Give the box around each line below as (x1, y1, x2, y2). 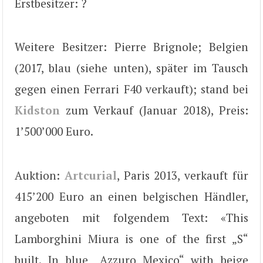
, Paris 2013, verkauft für (116, 167, 249, 183)
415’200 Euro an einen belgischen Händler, (15, 188, 248, 204)
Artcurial (64, 167, 117, 183)
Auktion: (15, 167, 65, 183)
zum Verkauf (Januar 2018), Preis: (60, 103, 248, 118)
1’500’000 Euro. (15, 124, 93, 139)
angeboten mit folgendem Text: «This (15, 210, 248, 225)
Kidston (15, 103, 60, 118)
